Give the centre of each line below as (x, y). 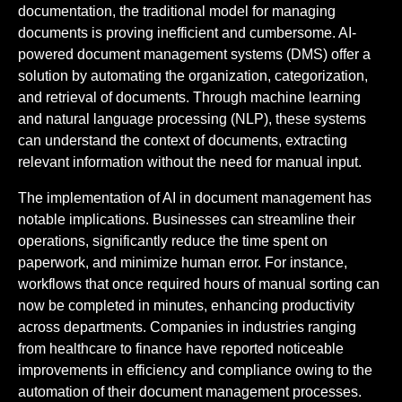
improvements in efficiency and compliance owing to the (195, 370)
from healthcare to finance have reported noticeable (181, 348)
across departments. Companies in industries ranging (187, 327)
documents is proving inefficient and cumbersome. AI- (187, 32)
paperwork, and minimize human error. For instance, (183, 262)
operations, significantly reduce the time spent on (173, 240)
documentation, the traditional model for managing (177, 11)
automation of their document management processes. (190, 391)
